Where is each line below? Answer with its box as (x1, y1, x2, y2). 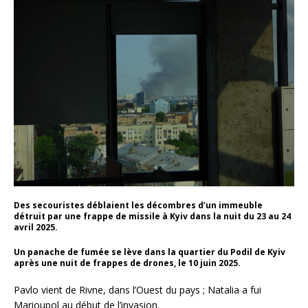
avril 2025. (14, 221, 58, 233)
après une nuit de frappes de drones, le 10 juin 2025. (14, 256, 241, 269)
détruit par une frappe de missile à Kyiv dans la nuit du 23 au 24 (14, 210, 291, 222)
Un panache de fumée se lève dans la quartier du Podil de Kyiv (14, 245, 285, 258)
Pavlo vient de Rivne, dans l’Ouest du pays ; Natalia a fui (14, 283, 261, 296)
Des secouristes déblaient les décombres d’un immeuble (14, 199, 263, 211)
